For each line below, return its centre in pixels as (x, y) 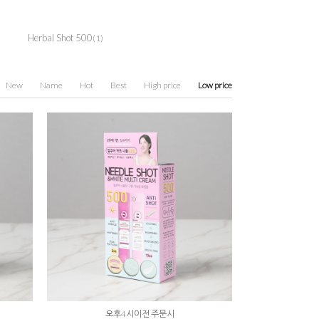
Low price (215, 85)
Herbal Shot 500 (60, 38)
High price (162, 85)
